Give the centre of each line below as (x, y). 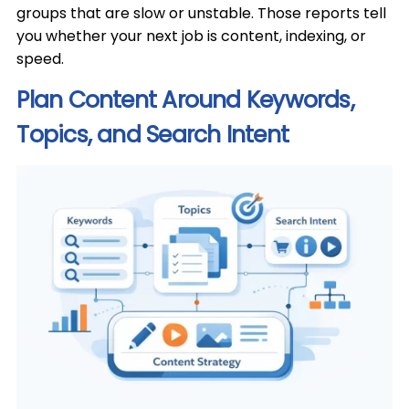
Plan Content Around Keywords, (185, 100)
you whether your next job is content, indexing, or (192, 36)
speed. (41, 59)
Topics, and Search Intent (152, 135)
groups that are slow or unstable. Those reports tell (202, 13)
